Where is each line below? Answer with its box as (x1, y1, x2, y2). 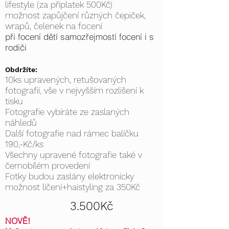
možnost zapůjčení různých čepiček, (5, 10, 146, 20)
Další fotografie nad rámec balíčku (5, 128, 139, 139)
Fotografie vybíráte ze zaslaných (5, 107, 129, 117)
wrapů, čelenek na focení (5, 21, 102, 31)
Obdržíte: (5, 65, 37, 74)
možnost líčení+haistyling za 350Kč (5, 182, 140, 192)
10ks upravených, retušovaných (5, 75, 126, 85)
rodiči (5, 42, 27, 53)
